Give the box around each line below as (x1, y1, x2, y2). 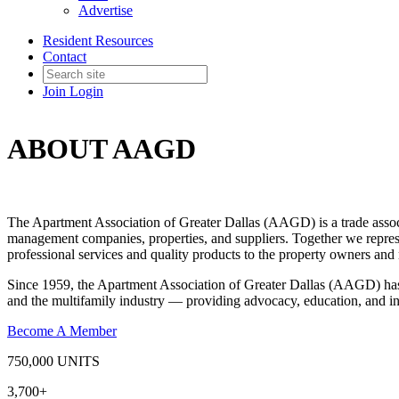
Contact (43, 48, 86, 64)
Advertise (78, 2, 133, 18)
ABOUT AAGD (7, 132, 196, 165)
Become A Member (7, 323, 117, 339)
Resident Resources (43, 32, 153, 48)
